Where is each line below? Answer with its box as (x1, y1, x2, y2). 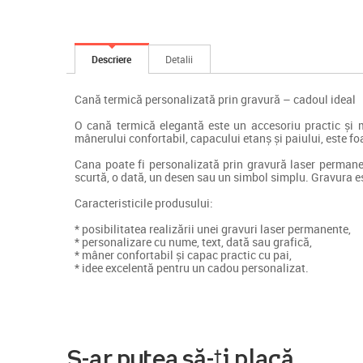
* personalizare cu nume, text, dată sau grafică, (75, 233, 312, 250)
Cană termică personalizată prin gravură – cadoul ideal (75, 91, 356, 107)
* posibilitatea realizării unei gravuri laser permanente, (75, 220, 351, 237)
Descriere (92, 52, 132, 66)
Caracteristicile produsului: (75, 194, 213, 211)
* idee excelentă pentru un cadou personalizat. (75, 259, 309, 275)
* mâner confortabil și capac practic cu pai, (75, 246, 292, 263)
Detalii (165, 52, 194, 66)
